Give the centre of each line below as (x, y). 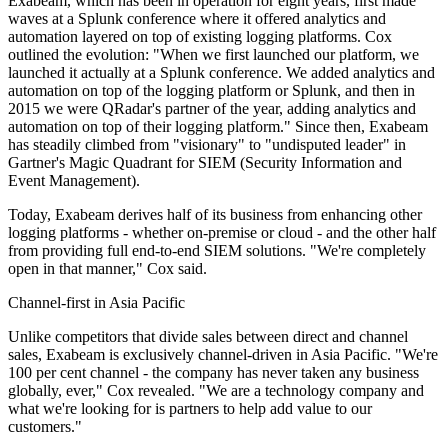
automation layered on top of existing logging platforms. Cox (200, 37)
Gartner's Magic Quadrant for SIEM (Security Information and (205, 163)
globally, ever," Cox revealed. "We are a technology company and (216, 391)
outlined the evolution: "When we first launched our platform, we (213, 55)
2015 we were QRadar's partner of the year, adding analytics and (212, 109)
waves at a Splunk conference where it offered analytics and (197, 19)
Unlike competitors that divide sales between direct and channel (208, 337)
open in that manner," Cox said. (107, 269)
